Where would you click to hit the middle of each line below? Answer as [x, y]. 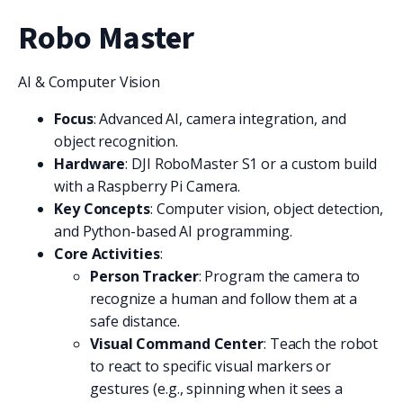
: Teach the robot [321, 343]
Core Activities [107, 253]
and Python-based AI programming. [173, 231]
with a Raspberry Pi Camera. [148, 186]
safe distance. [135, 321]
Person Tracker [144, 276]
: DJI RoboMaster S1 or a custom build [251, 163]
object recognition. [116, 141]
